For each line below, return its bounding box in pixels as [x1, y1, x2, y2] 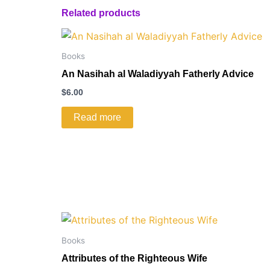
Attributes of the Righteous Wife [61, 253, 207, 263]
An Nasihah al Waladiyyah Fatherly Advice [61, 69, 254, 80]
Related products [61, 8, 140, 19]
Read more [74, 112, 121, 123]
